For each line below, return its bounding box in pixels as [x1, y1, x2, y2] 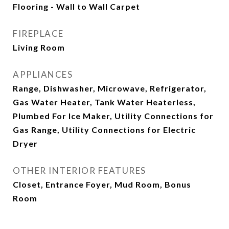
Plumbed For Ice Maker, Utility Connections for [13, 111, 214, 121]
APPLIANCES [13, 69, 73, 80]
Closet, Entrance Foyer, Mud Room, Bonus [13, 179, 191, 189]
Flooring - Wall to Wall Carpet [13, 2, 140, 11]
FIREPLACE [13, 28, 64, 39]
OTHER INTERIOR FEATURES [13, 165, 146, 176]
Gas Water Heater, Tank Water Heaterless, [13, 97, 196, 107]
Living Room [13, 42, 65, 52]
